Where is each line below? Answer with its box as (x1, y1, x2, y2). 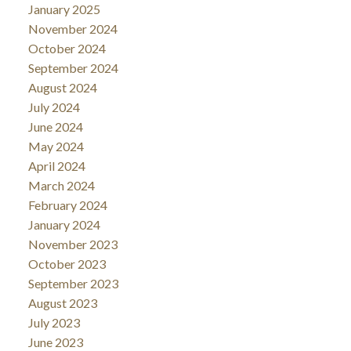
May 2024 (27, 138, 84, 154)
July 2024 (27, 99, 80, 114)
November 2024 (27, 20, 118, 36)
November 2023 (27, 236, 118, 251)
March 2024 (27, 177, 95, 193)
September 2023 (27, 275, 118, 291)
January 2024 (27, 216, 100, 232)
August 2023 (27, 295, 97, 310)
